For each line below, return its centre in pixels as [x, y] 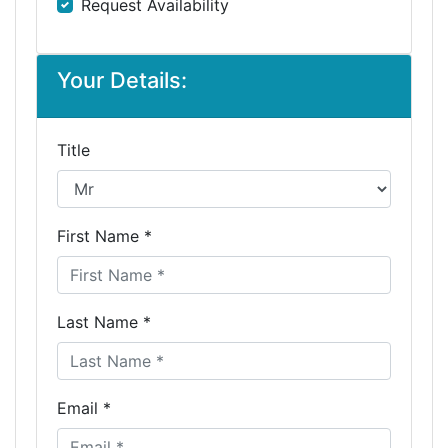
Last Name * [104, 322]
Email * [84, 408]
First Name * [104, 236]
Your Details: [122, 80]
